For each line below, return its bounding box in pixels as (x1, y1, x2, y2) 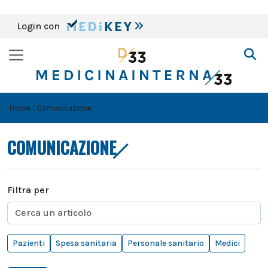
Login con (17, 20, 62, 32)
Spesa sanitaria (56, 238, 117, 248)
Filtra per (7, 184, 49, 196)
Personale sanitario (127, 238, 204, 248)
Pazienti (13, 238, 45, 248)
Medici (215, 238, 240, 248)
